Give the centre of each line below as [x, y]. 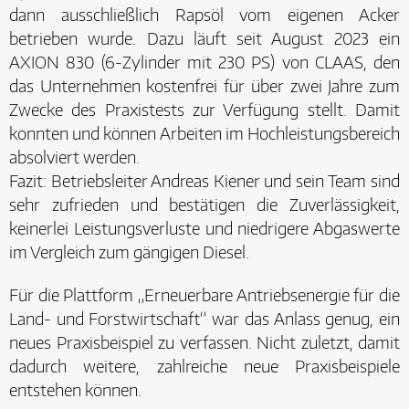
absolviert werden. [76, 157]
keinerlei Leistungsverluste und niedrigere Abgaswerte [204, 228]
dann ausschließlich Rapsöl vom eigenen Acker [204, 14]
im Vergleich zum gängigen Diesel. [131, 252]
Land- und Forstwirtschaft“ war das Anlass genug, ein [204, 318]
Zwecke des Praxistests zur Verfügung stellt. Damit [204, 109]
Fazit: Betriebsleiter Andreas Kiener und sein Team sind [204, 180]
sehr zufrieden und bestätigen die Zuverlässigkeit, [204, 204]
